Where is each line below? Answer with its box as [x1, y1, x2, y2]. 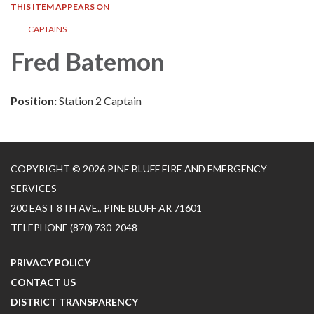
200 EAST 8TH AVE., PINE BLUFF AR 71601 [11, 202, 202, 214]
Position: [11, 94, 59, 108]
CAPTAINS [28, 24, 67, 35]
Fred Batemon [11, 46, 164, 76]
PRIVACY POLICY [11, 257, 90, 269]
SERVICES [11, 182, 57, 195]
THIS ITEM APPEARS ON [11, 1, 109, 13]
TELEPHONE [11, 221, 68, 234]
